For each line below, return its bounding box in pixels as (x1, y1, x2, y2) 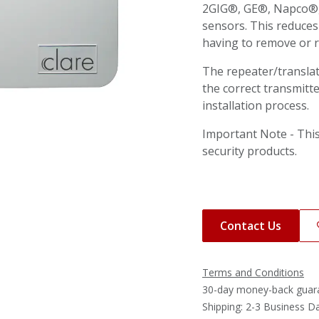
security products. (202, 143, 297, 159)
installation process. (202, 98, 309, 113)
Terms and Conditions (202, 266, 304, 279)
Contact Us (220, 218, 281, 234)
